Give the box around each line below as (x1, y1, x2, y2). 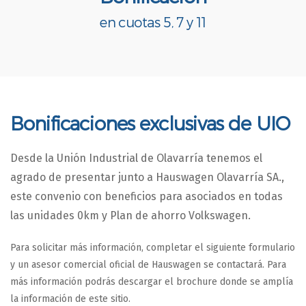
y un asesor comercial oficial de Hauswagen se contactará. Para (10, 258, 286, 270)
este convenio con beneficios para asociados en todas (10, 189, 283, 203)
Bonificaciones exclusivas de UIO (10, 111, 290, 134)
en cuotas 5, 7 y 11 (100, 13, 206, 30)
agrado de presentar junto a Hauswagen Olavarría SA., (10, 170, 284, 184)
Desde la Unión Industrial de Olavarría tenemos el (10, 151, 262, 165)
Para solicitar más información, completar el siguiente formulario (10, 241, 295, 253)
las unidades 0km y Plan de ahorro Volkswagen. (10, 208, 251, 222)
